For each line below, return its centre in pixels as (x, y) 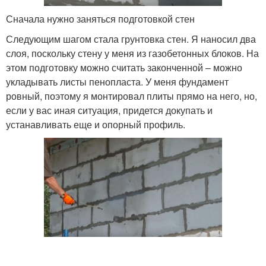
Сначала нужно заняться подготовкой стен (100, 19)
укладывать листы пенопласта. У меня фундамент (117, 82)
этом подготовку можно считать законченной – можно (124, 68)
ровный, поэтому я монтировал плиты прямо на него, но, (132, 96)
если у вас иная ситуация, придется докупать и (109, 110)
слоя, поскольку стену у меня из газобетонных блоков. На (132, 53)
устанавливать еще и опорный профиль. (96, 125)
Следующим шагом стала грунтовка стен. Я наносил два (131, 39)
